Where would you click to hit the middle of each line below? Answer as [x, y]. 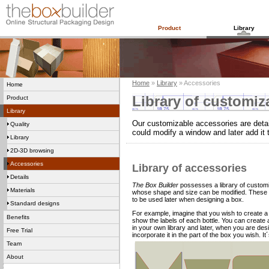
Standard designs [35, 203]
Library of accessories [189, 168]
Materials [23, 190]
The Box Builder [155, 185]
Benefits [18, 217]
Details [20, 177]
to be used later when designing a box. [188, 199]
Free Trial [20, 230]
